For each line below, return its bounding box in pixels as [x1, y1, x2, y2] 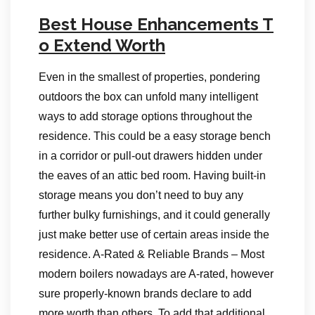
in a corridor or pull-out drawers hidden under [39, 150, 262, 162]
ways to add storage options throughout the [39, 110, 252, 122]
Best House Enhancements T [39, 14, 274, 34]
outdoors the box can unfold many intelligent [39, 91, 258, 103]
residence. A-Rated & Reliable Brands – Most [39, 248, 264, 260]
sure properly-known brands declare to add [39, 288, 252, 300]
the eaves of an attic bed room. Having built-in [39, 169, 266, 181]
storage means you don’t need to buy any [39, 189, 243, 201]
